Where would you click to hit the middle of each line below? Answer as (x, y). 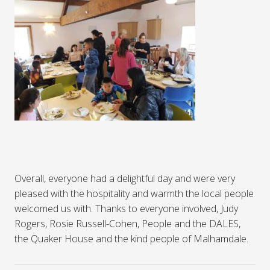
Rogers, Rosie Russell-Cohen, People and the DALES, (127, 224)
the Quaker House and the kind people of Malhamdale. (131, 239)
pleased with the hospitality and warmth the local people (134, 194)
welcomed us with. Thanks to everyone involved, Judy (126, 209)
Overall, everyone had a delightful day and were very (125, 179)
